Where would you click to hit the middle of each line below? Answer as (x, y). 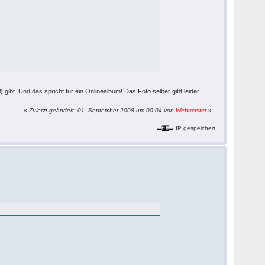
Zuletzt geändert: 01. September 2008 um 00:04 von (103, 110)
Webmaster (191, 110)
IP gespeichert (195, 128)
